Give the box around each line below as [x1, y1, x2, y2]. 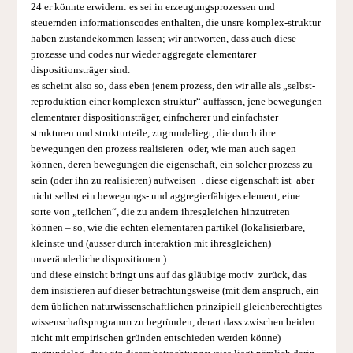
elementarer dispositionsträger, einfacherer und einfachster [30, 111, 278, 123]
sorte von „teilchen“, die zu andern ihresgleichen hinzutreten [30, 206, 290, 217]
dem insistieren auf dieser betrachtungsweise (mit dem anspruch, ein [30, 284, 319, 296]
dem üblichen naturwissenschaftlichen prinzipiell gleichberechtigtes [30, 300, 322, 312]
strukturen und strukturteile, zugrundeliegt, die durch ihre [30, 127, 276, 139]
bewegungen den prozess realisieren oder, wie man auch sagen [30, 143, 296, 154]
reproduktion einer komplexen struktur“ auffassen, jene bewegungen [30, 95, 322, 107]
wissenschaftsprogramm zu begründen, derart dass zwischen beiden [30, 316, 315, 328]
